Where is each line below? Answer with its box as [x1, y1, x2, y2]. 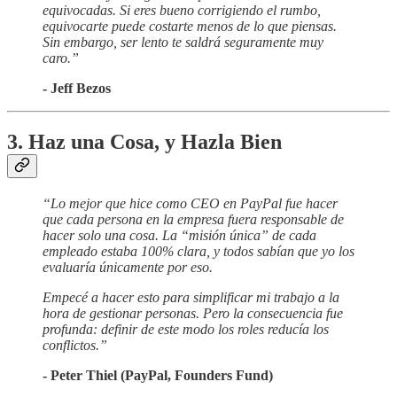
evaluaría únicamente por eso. [43, 259, 213, 275]
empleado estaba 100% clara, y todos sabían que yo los [43, 243, 354, 259]
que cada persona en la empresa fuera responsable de [43, 211, 344, 227]
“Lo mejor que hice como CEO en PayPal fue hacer [43, 195, 338, 211]
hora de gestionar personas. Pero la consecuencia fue [43, 305, 343, 321]
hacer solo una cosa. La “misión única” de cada [43, 227, 316, 243]
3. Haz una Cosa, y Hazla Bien [7, 129, 282, 153]
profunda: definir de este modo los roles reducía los [43, 321, 329, 337]
